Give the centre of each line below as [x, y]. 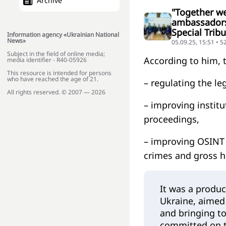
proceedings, [172, 119]
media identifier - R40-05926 [47, 60]
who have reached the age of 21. [53, 79]
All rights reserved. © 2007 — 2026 [56, 92]
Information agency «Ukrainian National [63, 35]
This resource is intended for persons [59, 73]
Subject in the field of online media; [56, 54]
